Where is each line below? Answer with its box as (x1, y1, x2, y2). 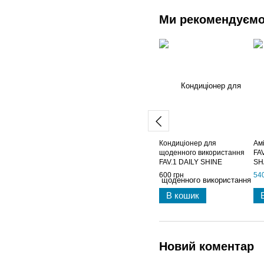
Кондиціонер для (159, 139, 216, 148)
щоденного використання (159, 148, 245, 157)
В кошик (166, 190, 199, 201)
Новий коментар (159, 240, 254, 253)
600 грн (159, 171, 184, 180)
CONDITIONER (159, 167, 209, 176)
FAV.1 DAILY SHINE (159, 158, 222, 167)
